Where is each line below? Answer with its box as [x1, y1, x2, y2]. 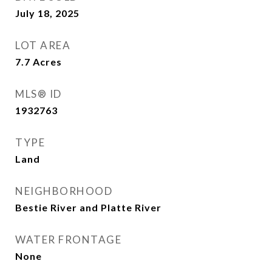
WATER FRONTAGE [15, 233, 121, 246]
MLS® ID [15, 87, 62, 100]
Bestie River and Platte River [15, 202, 161, 213]
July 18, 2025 [15, 7, 80, 19]
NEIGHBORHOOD [15, 185, 112, 197]
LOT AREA [15, 39, 70, 52]
